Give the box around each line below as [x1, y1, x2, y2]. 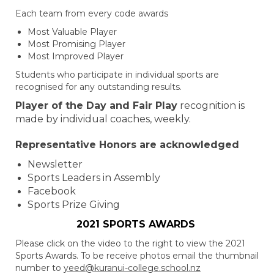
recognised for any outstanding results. [15, 81, 182, 92]
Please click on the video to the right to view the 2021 [15, 238, 245, 249]
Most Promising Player [28, 39, 125, 50]
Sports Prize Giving [28, 199, 120, 210]
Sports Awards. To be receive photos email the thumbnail [15, 250, 259, 261]
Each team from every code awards [15, 8, 171, 19]
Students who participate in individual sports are [15, 69, 219, 80]
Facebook [28, 185, 76, 197]
